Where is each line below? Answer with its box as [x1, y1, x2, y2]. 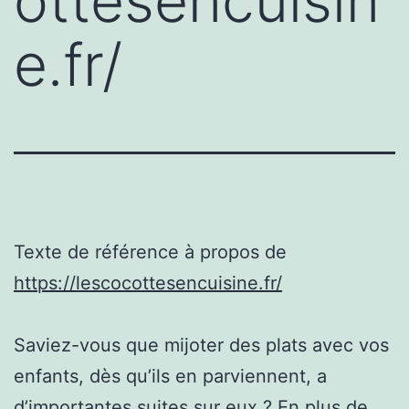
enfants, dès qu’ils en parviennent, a [14, 364, 327, 387]
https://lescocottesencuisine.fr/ [14, 271, 282, 294]
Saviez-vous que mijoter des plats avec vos [14, 333, 389, 356]
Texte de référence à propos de [14, 240, 287, 263]
